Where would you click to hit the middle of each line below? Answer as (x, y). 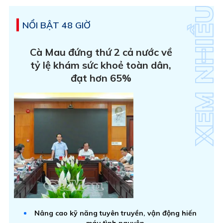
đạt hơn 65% (101, 78)
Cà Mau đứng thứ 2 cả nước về (101, 52)
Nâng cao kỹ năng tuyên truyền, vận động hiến (115, 213)
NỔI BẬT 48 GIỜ (56, 25)
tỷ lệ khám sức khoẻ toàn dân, (101, 65)
